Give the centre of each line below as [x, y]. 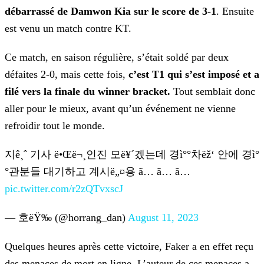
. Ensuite [235, 11]
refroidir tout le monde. [55, 126]
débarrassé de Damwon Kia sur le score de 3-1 [110, 11]
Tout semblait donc [213, 92]
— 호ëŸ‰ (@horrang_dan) [66, 218]
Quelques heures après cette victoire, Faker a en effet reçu [129, 247]
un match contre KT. [86, 29]
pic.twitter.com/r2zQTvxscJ [64, 189]
